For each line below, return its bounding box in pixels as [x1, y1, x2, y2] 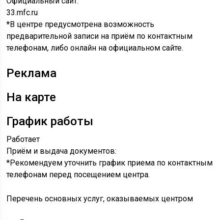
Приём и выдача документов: [6, 146, 117, 156]
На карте [6, 90, 56, 104]
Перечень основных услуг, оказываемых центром [6, 194, 193, 203]
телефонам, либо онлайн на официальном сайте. [6, 43, 184, 53]
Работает [6, 135, 40, 144]
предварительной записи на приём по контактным [6, 31, 193, 41]
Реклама [6, 66, 57, 80]
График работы [6, 114, 94, 128]
